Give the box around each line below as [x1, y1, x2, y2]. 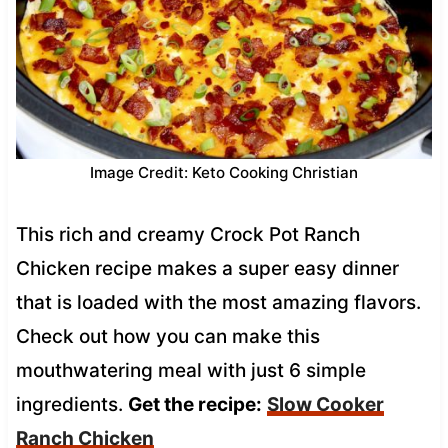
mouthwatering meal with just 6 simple [15, 358, 366, 382]
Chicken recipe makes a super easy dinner [15, 256, 399, 280]
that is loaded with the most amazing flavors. [15, 290, 421, 314]
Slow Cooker [266, 392, 384, 416]
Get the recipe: [127, 392, 262, 416]
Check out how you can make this [15, 324, 320, 348]
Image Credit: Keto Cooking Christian [90, 162, 358, 182]
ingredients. [15, 392, 128, 416]
